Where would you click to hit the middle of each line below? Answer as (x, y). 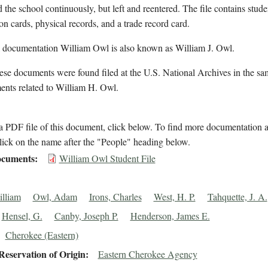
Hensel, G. (22, 216)
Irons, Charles (115, 197)
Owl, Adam (55, 197)
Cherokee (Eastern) (42, 235)
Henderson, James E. (170, 216)
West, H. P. (174, 197)
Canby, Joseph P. (86, 216)
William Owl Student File (107, 159)
